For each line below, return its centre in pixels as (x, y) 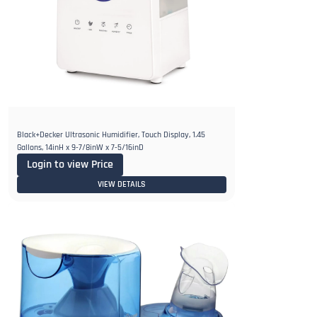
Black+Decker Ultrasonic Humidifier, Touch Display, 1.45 (111, 134)
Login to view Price (70, 164)
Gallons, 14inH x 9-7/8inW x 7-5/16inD (80, 147)
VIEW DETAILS (122, 184)
